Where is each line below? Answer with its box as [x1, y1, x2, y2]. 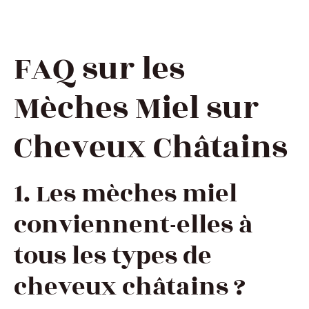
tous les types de [14, 237, 212, 275]
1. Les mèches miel [14, 175, 237, 212]
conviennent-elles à [14, 206, 252, 243]
